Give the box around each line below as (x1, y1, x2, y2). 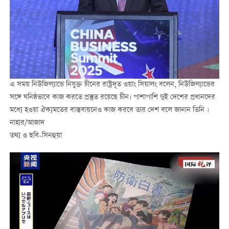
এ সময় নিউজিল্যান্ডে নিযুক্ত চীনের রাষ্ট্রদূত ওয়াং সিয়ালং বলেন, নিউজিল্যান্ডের (9, 79, 215, 91)
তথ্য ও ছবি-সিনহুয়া (9, 130, 62, 142)
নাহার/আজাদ (9, 118, 47, 129)
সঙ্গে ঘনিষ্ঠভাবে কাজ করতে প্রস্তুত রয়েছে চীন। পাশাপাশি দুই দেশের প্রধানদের (9, 92, 215, 104)
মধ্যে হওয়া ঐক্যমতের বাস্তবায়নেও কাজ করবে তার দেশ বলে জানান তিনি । (9, 105, 209, 117)
